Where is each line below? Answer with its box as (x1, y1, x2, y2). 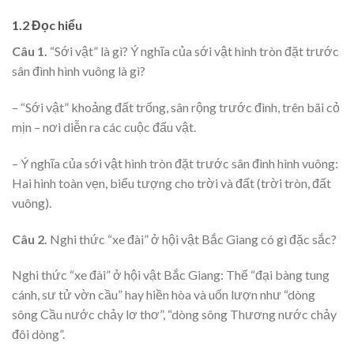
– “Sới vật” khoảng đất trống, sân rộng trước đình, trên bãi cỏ (12, 100, 340, 115)
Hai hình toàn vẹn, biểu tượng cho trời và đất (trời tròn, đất (12, 175, 331, 190)
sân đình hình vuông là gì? (12, 63, 145, 79)
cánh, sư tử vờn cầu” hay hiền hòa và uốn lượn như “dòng (12, 287, 315, 303)
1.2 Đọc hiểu (12, 17, 82, 33)
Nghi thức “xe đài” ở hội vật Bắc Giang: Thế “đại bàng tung (12, 267, 330, 283)
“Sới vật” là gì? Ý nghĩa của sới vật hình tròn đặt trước (50, 43, 339, 59)
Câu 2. (12, 231, 47, 247)
